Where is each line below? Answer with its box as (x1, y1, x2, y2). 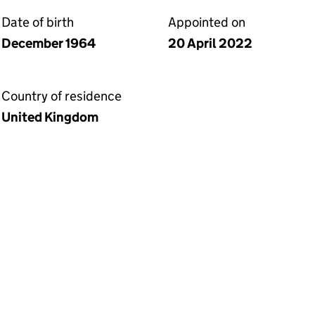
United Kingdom (1, 109, 98, 125)
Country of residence (1, 88, 122, 104)
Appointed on (168, 14, 245, 30)
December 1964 (1, 35, 96, 51)
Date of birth (1, 14, 74, 30)
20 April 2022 (168, 35, 252, 51)
